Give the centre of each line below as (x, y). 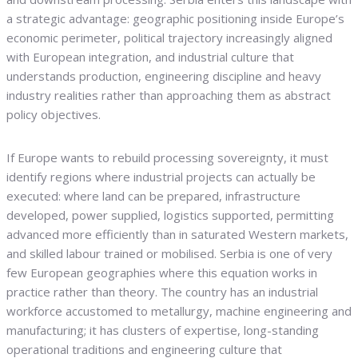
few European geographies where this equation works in (162, 273)
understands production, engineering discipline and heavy (164, 76)
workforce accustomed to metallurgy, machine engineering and (179, 311)
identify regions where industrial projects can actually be (161, 177)
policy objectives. (54, 115)
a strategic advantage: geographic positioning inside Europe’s (175, 19)
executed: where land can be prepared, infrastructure (153, 196)
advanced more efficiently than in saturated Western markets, (177, 235)
